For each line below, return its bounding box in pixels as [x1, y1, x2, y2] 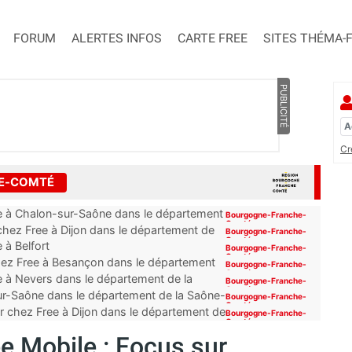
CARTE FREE [178, 31, 247, 46]
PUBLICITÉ [277, 84, 289, 129]
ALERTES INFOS [71, 31, 162, 46]
